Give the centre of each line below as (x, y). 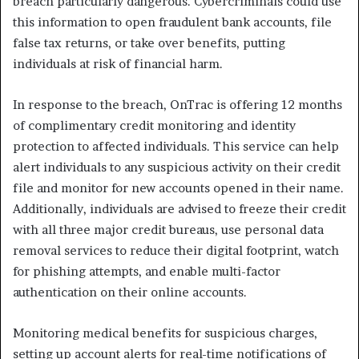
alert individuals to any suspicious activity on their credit (177, 167)
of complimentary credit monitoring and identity (154, 126)
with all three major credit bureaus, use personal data (168, 230)
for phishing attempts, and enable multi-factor (147, 272)
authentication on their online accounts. (130, 292)
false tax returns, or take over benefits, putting (149, 43)
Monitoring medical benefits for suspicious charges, (165, 333)
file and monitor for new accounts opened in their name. (178, 188)
